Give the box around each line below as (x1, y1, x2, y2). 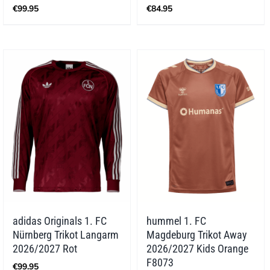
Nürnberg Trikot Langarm (13, 228, 119, 242)
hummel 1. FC (146, 215, 206, 228)
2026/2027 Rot (13, 242, 77, 256)
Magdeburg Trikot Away (146, 228, 247, 242)
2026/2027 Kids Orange (146, 242, 248, 256)
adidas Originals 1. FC (13, 215, 107, 228)
